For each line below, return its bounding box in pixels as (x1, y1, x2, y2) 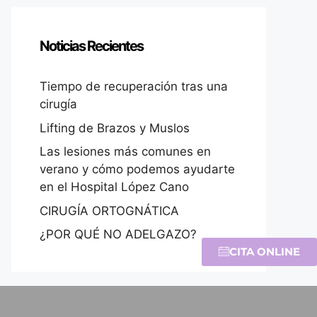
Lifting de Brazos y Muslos (40, 120, 190, 135)
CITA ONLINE (229, 244, 300, 258)
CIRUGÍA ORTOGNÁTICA (40, 203, 179, 218)
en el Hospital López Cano (40, 180, 189, 195)
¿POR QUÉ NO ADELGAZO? (40, 227, 197, 242)
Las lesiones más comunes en (40, 144, 211, 159)
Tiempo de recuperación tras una (40, 79, 228, 94)
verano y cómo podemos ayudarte (40, 162, 235, 177)
